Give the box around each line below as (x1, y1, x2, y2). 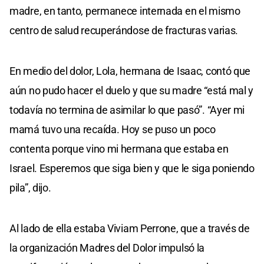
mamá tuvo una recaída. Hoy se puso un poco (9, 123, 216, 136)
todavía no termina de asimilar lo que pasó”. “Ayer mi (9, 103, 245, 116)
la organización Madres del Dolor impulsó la (9, 241, 205, 254)
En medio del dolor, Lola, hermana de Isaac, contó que (9, 64, 251, 77)
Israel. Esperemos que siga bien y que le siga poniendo (9, 161, 255, 174)
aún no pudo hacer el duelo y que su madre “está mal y (9, 84, 254, 97)
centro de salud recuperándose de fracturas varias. (9, 24, 239, 37)
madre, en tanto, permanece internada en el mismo (9, 4, 240, 17)
